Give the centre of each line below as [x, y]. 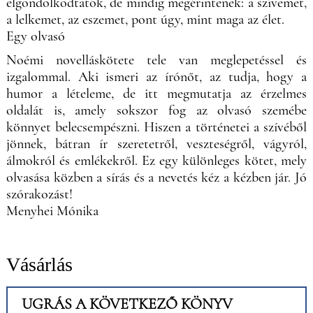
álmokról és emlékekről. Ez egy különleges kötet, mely [156, 160]
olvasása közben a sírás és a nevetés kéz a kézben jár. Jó [156, 177]
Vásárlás [39, 264]
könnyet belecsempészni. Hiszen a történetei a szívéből [156, 127]
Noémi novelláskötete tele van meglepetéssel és [156, 60]
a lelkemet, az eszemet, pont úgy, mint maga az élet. [147, 19]
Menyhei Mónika [52, 211]
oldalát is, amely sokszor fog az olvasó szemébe [156, 110]
